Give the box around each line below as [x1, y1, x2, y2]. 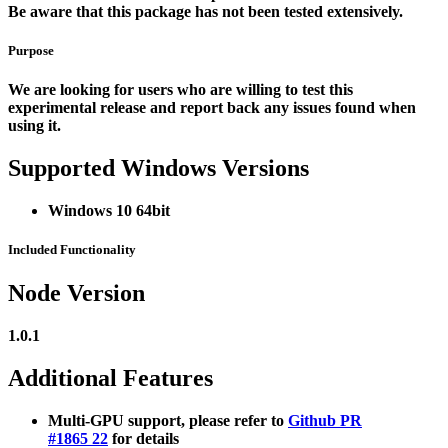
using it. [8, 117, 61, 135]
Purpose [8, 43, 54, 59]
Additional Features [8, 365, 213, 392]
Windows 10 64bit [48, 202, 170, 220]
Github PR [288, 412, 362, 430]
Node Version [8, 280, 145, 307]
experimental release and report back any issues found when [8, 99, 416, 117]
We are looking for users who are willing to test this [8, 81, 353, 99]
